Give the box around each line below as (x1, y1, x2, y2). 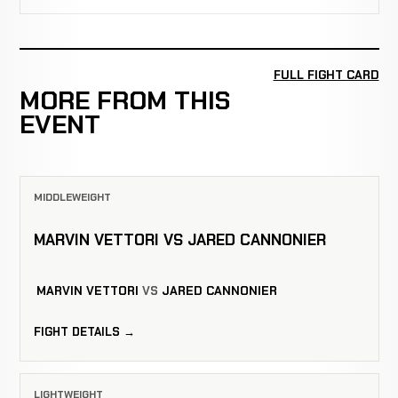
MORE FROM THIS (19, 84, 231, 117)
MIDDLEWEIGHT (33, 189, 111, 204)
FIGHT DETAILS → (33, 323, 135, 339)
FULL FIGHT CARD (273, 68, 379, 84)
